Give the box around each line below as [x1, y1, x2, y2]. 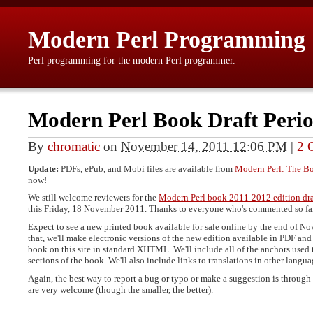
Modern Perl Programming [28, 27, 305, 52]
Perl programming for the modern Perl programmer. [28, 55, 235, 66]
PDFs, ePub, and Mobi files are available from [59, 163, 235, 174]
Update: [28, 163, 59, 174]
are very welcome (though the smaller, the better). [28, 284, 213, 295]
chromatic [48, 138, 100, 154]
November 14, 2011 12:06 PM [121, 138, 287, 154]
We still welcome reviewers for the [28, 192, 159, 203]
